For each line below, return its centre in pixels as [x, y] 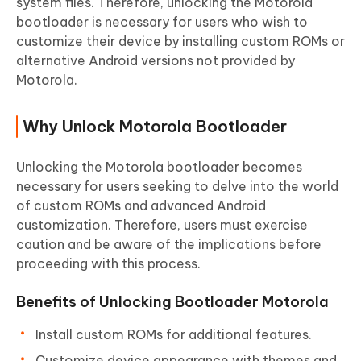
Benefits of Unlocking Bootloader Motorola [172, 302]
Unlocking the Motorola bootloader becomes [159, 167]
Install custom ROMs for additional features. [174, 335]
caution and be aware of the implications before [169, 245]
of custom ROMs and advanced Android [141, 206]
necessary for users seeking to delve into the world [177, 187]
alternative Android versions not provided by [156, 61]
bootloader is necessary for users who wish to [162, 22]
